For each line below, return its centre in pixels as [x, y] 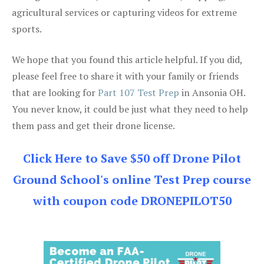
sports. [27, 29]
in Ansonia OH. [212, 92]
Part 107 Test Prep [138, 92]
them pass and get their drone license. [93, 125]
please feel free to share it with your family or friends [125, 76]
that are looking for [55, 92]
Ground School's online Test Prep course [132, 179]
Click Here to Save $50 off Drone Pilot [132, 158]
